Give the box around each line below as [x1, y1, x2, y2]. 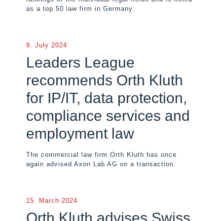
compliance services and [26, 108, 190, 124]
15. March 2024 [26, 197, 77, 204]
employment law [26, 125, 134, 142]
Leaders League [26, 54, 135, 71]
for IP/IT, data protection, [26, 90, 187, 106]
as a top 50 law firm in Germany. [26, 5, 135, 12]
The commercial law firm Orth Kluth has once [26, 151, 177, 158]
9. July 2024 [26, 41, 67, 49]
